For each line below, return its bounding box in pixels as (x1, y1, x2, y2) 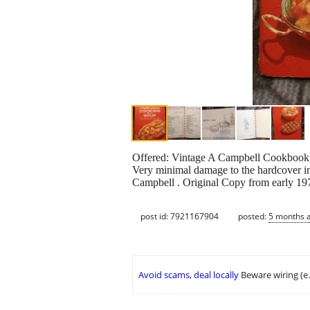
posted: (238, 210, 268, 222)
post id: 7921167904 (140, 210, 219, 222)
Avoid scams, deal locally (138, 268, 239, 282)
